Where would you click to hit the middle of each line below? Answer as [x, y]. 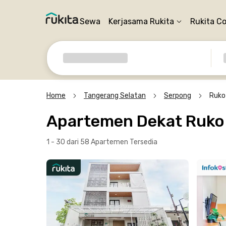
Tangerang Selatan [115, 96]
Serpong [178, 96]
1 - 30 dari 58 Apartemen [88, 142]
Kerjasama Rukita [141, 21]
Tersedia [144, 142]
